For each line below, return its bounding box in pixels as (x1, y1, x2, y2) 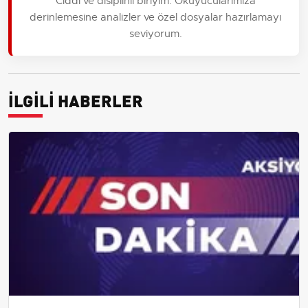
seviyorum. (129, 26, 182, 40)
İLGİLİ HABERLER (8, 87, 143, 111)
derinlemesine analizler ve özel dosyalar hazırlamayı (30, 10, 281, 23)
